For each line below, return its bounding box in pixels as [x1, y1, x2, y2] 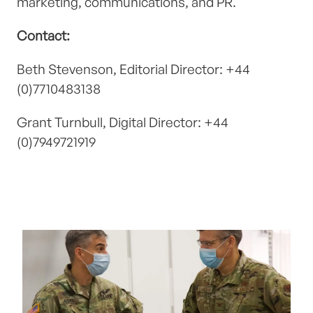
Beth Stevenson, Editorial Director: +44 [17, 61, 250, 78]
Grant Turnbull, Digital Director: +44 [17, 114, 228, 131]
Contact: [17, 27, 70, 45]
